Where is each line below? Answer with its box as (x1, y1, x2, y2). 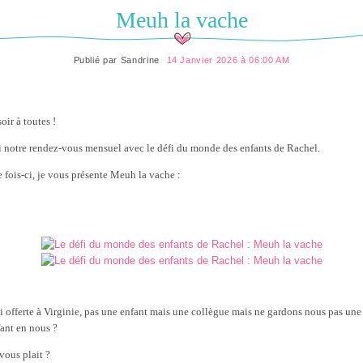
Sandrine (120, 55, 160, 65)
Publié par (73, 55, 121, 65)
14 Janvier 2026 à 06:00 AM (166, 55, 290, 65)
